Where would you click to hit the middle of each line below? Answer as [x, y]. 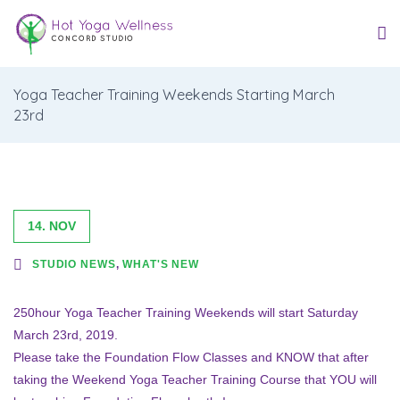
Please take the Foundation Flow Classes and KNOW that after [191, 357]
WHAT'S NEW [161, 264]
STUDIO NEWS [74, 264]
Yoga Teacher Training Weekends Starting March [174, 94]
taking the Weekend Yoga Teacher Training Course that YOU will [195, 379]
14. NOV [52, 226]
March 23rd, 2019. [66, 335]
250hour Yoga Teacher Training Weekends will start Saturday [186, 312]
